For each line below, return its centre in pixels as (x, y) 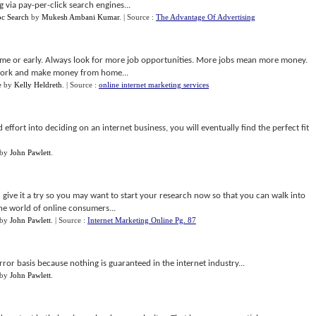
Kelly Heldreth (38, 85)
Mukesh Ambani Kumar (80, 17)
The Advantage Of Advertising (206, 17)
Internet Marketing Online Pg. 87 (142, 220)
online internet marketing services (154, 85)
